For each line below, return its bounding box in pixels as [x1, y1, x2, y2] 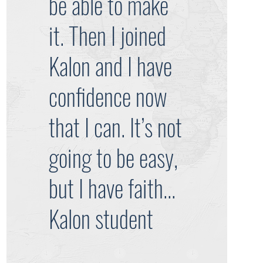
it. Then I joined [49, 18, 167, 53]
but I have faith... [49, 170, 176, 205]
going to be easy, [49, 140, 178, 175]
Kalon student [49, 201, 154, 236]
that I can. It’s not [49, 109, 183, 144]
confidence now [49, 79, 168, 114]
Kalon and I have [49, 48, 173, 83]
